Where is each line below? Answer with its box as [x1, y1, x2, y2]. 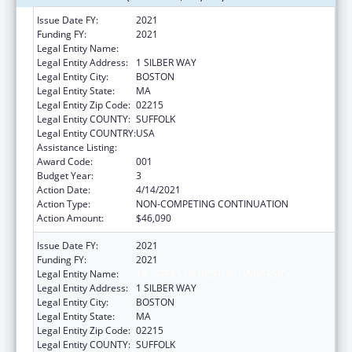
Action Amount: [37, 211, 104, 225]
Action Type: [37, 196, 90, 211]
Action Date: [37, 182, 90, 196]
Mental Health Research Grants [136, 140, 273, 154]
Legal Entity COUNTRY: [37, 126, 136, 140]
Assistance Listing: [37, 140, 117, 154]
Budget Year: [37, 168, 93, 182]
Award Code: [37, 154, 93, 168]
